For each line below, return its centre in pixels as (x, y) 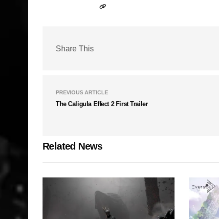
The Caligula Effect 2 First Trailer (102, 104)
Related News (73, 146)
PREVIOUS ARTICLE (82, 92)
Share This (75, 48)
